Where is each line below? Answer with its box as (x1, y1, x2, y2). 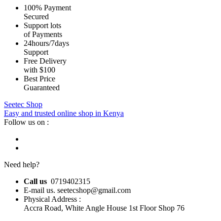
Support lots (24, 21, 61, 30)
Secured (24, 12, 49, 21)
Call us (24, 177, 47, 186)
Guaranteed (24, 83, 60, 92)
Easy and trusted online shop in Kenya (4, 109, 124, 118)
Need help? (4, 160, 39, 169)
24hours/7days (24, 39, 69, 48)
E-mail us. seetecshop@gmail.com (24, 186, 131, 195)
